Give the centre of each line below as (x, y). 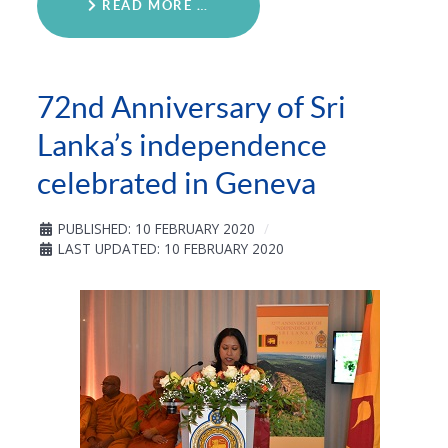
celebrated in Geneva (176, 182)
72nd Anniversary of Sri (191, 106)
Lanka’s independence (182, 144)
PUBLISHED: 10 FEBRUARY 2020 (156, 228)
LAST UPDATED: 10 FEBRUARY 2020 (171, 248)
